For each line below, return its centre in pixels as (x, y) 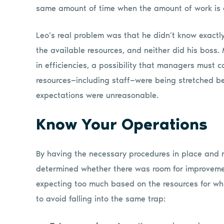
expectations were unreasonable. (97, 95)
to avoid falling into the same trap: (101, 198)
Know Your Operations (122, 124)
